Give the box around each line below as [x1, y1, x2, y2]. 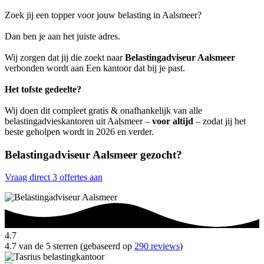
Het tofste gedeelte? [5, 84, 81, 94]
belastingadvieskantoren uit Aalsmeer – [5, 115, 152, 126]
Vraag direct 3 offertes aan [5, 172, 103, 183]
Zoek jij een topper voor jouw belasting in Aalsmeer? [5, 9, 202, 20]
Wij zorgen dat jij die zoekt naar [5, 52, 125, 62]
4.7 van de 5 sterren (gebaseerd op [5, 241, 134, 252]
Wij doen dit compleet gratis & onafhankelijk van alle [5, 105, 202, 115]
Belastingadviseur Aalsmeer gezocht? [5, 148, 182, 161]
